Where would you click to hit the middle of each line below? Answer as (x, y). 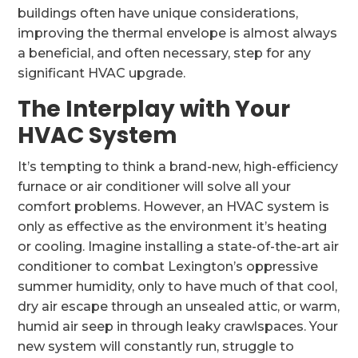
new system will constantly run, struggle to (156, 346)
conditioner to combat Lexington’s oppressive (168, 267)
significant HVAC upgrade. (102, 73)
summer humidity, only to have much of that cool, (178, 286)
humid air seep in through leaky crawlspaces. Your (178, 326)
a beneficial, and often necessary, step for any (165, 53)
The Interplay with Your (154, 109)
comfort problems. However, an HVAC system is (174, 207)
